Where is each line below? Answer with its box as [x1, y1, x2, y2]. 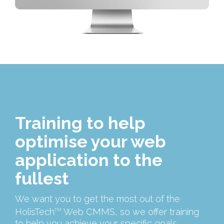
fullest [15, 168, 69, 189]
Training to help [15, 113, 145, 133]
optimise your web [15, 131, 166, 152]
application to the [15, 150, 162, 170]
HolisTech [15, 206, 54, 217]
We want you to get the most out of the [15, 193, 180, 204]
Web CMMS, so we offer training [61, 206, 199, 217]
